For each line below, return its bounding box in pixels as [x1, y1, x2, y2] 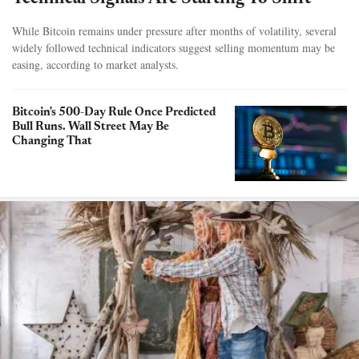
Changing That [12, 135, 92, 148]
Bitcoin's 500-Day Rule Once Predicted [12, 107, 216, 119]
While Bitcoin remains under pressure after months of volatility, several [12, 23, 337, 39]
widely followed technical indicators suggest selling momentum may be [12, 40, 335, 56]
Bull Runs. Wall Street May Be [12, 121, 169, 134]
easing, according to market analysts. [12, 57, 179, 73]
